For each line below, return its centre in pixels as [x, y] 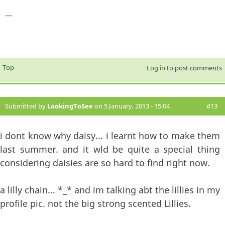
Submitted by [26, 106]
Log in [156, 68]
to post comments [193, 68]
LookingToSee [70, 106]
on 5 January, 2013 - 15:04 [131, 106]
